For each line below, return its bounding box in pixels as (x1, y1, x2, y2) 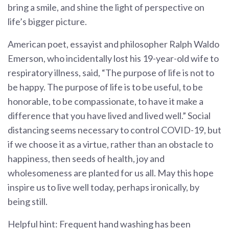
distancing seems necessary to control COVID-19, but (8, 124, 221, 135)
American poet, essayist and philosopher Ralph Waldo (8, 38, 219, 50)
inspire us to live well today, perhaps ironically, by (8, 181, 199, 193)
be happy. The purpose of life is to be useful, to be (8, 81, 203, 93)
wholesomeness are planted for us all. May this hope (8, 167, 214, 178)
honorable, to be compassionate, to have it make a (8, 95, 203, 107)
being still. (8, 195, 48, 207)
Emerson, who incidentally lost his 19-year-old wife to (8, 52, 219, 64)
